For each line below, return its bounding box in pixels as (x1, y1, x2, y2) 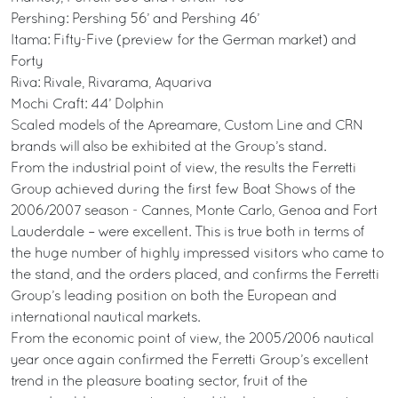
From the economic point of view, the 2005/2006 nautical (11, 333, 373, 346)
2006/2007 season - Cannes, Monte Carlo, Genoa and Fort (11, 205, 378, 218)
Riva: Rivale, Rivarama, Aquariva (11, 77, 211, 90)
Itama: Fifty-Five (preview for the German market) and (11, 35, 356, 47)
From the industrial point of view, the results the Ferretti (11, 163, 356, 175)
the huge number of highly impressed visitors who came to (11, 248, 384, 260)
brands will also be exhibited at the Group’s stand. (11, 141, 326, 154)
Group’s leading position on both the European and (11, 291, 337, 303)
